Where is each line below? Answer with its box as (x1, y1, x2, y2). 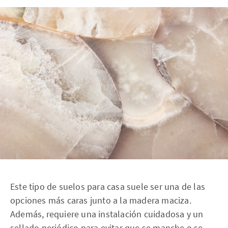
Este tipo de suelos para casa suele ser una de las (10, 180, 206, 192)
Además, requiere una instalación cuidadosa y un (10, 208, 204, 220)
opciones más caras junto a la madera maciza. (10, 194, 191, 206)
